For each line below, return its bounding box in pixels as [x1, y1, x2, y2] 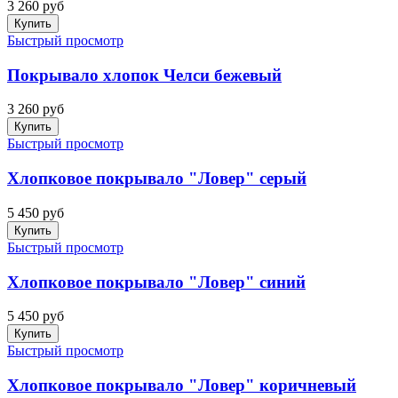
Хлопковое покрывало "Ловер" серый [7, 169, 306, 188]
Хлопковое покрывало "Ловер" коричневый [7, 376, 356, 395]
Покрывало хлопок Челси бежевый [7, 65, 282, 84]
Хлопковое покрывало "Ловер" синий [7, 272, 306, 291]
